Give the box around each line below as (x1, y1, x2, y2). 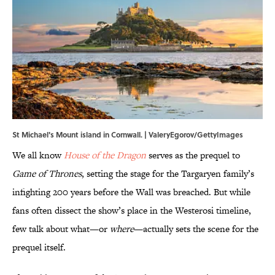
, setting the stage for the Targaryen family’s (82, 167, 254, 180)
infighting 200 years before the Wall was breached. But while (12, 185, 250, 199)
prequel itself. (12, 241, 66, 254)
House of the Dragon (64, 149, 146, 162)
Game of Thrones (12, 167, 82, 180)
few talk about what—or (12, 222, 110, 236)
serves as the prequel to (146, 149, 240, 162)
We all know (12, 149, 64, 162)
